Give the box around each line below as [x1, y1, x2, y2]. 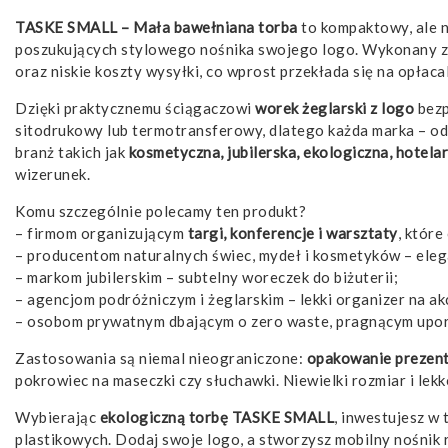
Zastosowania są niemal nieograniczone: [15, 349, 307, 368]
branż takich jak [15, 143, 129, 162]
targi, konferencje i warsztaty [187, 224, 398, 243]
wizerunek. [15, 165, 90, 184]
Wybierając [15, 408, 100, 427]
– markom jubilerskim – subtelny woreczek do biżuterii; [15, 268, 398, 287]
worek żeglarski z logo [255, 99, 414, 118]
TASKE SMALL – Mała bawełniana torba [15, 18, 298, 37]
